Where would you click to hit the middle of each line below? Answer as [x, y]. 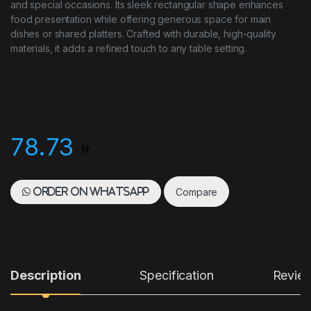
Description [46, 276]
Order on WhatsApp [90, 192]
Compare [197, 192]
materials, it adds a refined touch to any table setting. [129, 49]
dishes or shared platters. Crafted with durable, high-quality [143, 34]
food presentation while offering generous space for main [141, 19]
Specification [177, 276]
